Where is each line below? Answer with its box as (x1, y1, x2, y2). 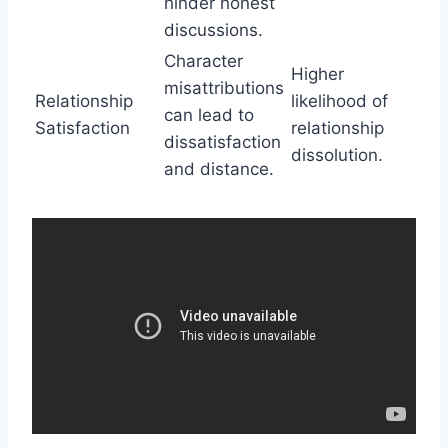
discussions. (164, 19, 263, 40)
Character (164, 50, 243, 71)
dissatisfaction (164, 131, 281, 152)
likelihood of (291, 90, 388, 111)
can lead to (164, 104, 254, 125)
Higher (291, 63, 344, 84)
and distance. (164, 158, 274, 179)
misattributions (164, 77, 284, 98)
